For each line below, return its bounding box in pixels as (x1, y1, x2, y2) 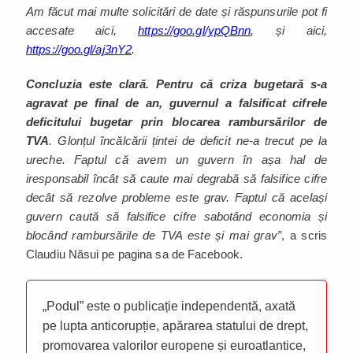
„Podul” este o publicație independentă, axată (43, 299, 295, 313)
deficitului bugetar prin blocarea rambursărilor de (26, 114, 327, 128)
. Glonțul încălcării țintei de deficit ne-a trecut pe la (49, 133, 327, 147)
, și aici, (251, 23, 328, 37)
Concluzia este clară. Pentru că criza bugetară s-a (26, 76, 327, 91)
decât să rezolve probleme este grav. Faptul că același (26, 190, 327, 204)
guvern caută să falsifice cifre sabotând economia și (26, 209, 327, 223)
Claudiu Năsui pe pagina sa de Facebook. (26, 247, 243, 261)
